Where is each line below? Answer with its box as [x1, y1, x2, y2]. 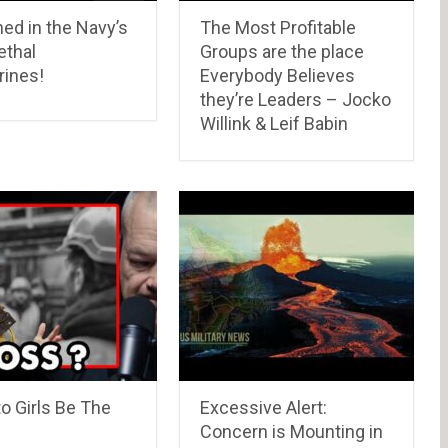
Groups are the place [200, 40, 365, 62]
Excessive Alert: [200, 396, 328, 418]
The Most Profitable [200, 16, 357, 38]
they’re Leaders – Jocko [200, 88, 392, 110]
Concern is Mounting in [200, 420, 384, 442]
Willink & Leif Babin [200, 112, 349, 134]
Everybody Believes [200, 64, 356, 86]
